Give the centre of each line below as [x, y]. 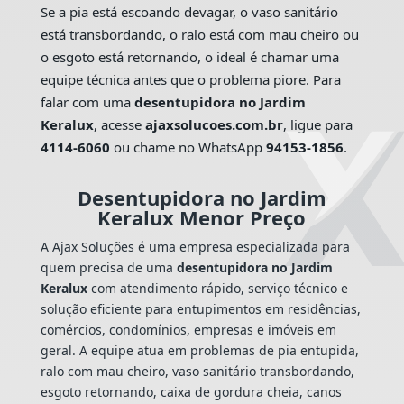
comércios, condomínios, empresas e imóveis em [188, 330]
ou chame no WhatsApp [188, 147]
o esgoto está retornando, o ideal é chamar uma [189, 57]
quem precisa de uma [108, 268]
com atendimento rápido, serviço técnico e [217, 289]
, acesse [119, 125]
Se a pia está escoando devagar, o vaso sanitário [189, 12]
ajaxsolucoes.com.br [214, 125]
